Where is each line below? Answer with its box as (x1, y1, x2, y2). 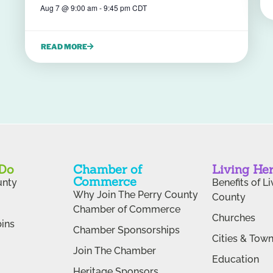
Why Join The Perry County (73, 188, 198, 200)
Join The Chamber (73, 244, 156, 257)
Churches (212, 211, 255, 224)
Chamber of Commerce (73, 203, 180, 215)
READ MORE (40, 41, 87, 51)
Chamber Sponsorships (73, 224, 180, 236)
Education (212, 253, 259, 265)
